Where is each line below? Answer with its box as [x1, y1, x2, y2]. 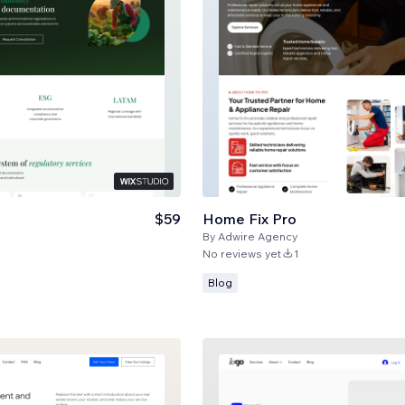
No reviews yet [202, 246, 281, 260]
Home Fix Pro [202, 209, 297, 228]
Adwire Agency [217, 229, 297, 243]
